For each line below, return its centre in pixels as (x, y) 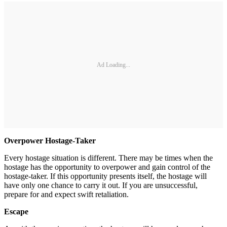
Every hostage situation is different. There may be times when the (108, 158)
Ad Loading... (113, 65)
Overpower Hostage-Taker (50, 141)
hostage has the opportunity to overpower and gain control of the (107, 167)
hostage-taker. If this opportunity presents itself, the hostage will (105, 176)
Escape (16, 212)
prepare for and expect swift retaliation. (66, 194)
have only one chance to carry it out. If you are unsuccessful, (101, 185)
